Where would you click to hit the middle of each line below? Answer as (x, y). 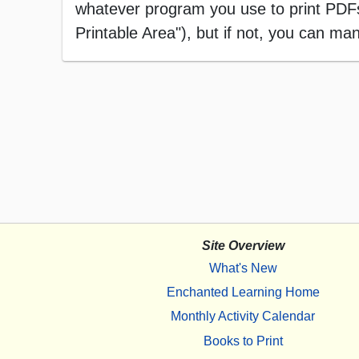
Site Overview (243, 246)
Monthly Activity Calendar (243, 317)
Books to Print (243, 341)
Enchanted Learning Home (243, 292)
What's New (243, 268)
